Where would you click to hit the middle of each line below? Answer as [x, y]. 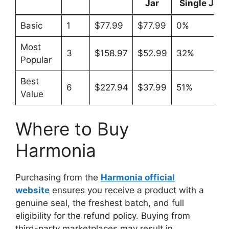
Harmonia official [138, 177]
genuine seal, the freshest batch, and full [100, 203]
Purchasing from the [58, 177]
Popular [36, 60]
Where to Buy [72, 129]
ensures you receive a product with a [127, 190]
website [32, 190]
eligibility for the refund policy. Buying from [103, 216]
